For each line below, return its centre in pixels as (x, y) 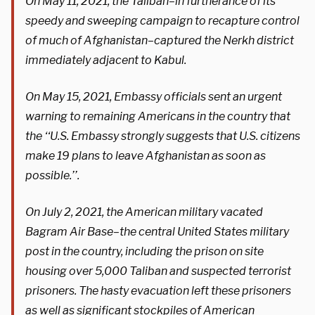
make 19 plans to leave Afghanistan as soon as (146, 155)
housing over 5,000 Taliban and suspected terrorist (158, 271)
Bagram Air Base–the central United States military (157, 231)
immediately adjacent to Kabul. (106, 60)
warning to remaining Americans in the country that (158, 116)
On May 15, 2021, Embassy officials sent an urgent (154, 96)
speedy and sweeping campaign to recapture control (162, 20)
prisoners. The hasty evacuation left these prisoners (158, 290)
